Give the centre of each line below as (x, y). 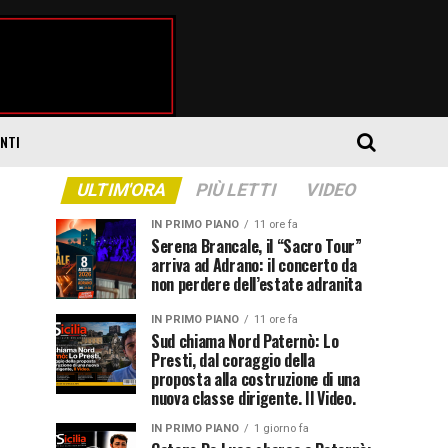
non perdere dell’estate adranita (256, 283)
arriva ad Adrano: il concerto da (254, 264)
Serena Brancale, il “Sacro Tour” (256, 245)
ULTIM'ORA (121, 189)
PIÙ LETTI (235, 189)
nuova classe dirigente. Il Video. (253, 397)
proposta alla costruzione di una (255, 378)
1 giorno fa (281, 428)
